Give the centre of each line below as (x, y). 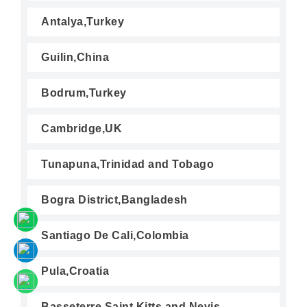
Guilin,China (75, 57)
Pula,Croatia (75, 271)
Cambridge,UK (82, 128)
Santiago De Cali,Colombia (115, 235)
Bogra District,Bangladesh (114, 200)
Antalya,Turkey (83, 22)
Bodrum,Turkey (84, 93)
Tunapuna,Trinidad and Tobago (127, 164)
